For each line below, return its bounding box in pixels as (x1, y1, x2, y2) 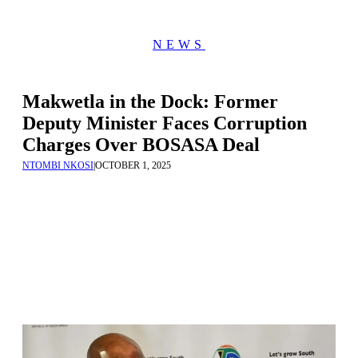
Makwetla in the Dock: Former (22, 91, 278, 112)
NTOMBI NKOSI (22, 160, 93, 171)
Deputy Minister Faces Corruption (22, 113, 307, 133)
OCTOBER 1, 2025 (95, 160, 171, 171)
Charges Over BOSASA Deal (22, 134, 260, 155)
